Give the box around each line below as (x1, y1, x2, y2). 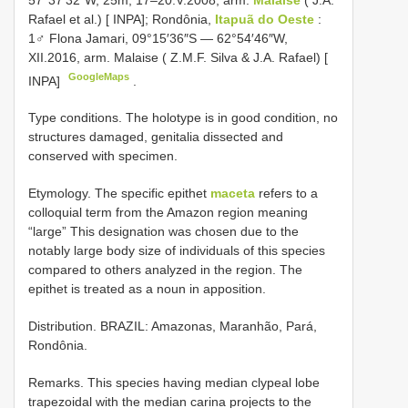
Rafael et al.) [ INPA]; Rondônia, (28, 11, 215, 26)
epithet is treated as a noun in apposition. (28, 281, 266, 297)
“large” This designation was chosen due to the (28, 224, 299, 240)
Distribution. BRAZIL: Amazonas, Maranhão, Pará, (28, 319, 317, 334)
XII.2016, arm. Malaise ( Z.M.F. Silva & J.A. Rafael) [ (28, 49, 328, 65)
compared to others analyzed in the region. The (28, 262, 302, 278)
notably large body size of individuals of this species (28, 243, 325, 259)
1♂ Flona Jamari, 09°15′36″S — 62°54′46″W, (28, 30, 288, 46)
